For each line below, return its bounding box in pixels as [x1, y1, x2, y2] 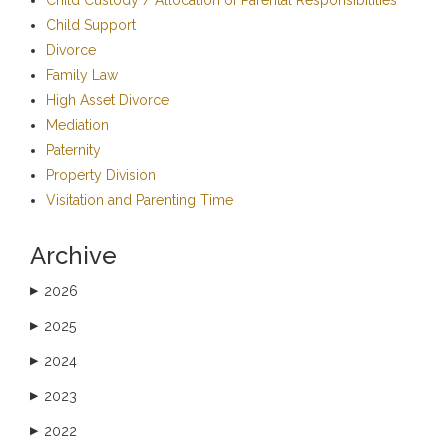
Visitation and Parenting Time [46, 191, 233, 208]
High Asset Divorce [46, 91, 169, 108]
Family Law [46, 66, 118, 83]
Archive [30, 240, 117, 270]
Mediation [46, 116, 109, 133]
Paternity [46, 141, 101, 158]
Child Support [46, 16, 136, 33]
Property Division [46, 166, 156, 183]
